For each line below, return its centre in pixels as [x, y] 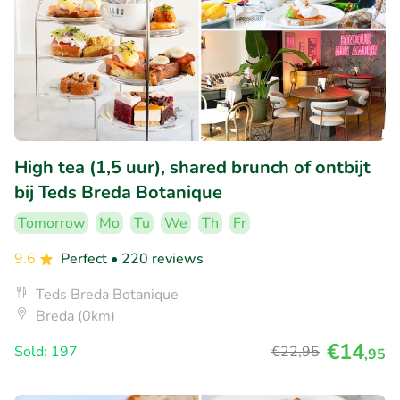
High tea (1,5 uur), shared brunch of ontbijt [192, 167]
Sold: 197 [46, 351]
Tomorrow [51, 223]
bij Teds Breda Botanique [118, 192]
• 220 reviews [157, 258]
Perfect [86, 258]
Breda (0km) [75, 316]
